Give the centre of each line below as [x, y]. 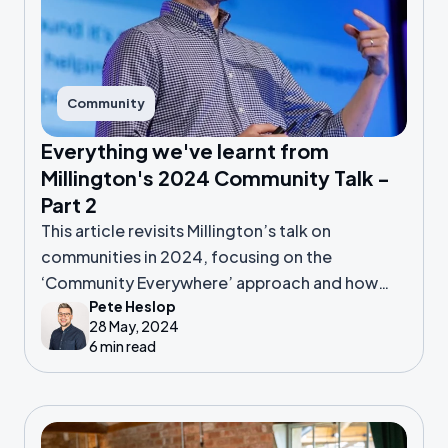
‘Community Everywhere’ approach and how [209, 282]
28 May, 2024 [134, 326]
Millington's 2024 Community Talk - [215, 177]
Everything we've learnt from [185, 150]
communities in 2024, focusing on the [186, 256]
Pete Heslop [132, 306]
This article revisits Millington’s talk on [186, 230]
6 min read [122, 346]
